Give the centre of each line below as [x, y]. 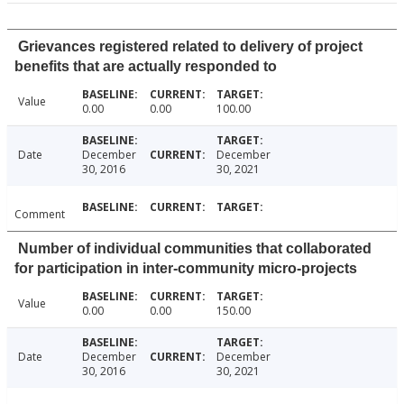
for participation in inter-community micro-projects [186, 269]
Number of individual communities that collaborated [195, 249]
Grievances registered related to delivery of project [190, 47]
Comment [40, 215]
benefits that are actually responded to [146, 67]
